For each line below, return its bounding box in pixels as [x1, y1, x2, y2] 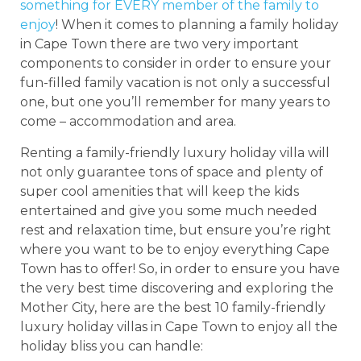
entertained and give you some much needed [20, 202, 317, 218]
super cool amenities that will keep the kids [20, 183, 299, 199]
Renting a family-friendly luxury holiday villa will [20, 144, 330, 160]
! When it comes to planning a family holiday [56, 17, 338, 33]
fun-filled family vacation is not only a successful [20, 75, 330, 91]
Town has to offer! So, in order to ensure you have [20, 260, 340, 276]
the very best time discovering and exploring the [20, 280, 334, 296]
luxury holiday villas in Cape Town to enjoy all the [20, 318, 338, 334]
